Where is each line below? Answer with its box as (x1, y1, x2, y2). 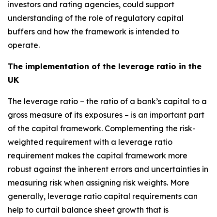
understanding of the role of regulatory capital (8, 13, 184, 23)
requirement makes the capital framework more (8, 151, 187, 160)
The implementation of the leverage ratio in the (8, 62, 201, 71)
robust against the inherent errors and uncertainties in (8, 164, 208, 174)
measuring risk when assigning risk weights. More (8, 178, 189, 187)
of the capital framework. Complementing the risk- (8, 124, 196, 133)
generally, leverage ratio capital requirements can (8, 191, 198, 201)
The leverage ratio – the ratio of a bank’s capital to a (8, 96, 207, 106)
